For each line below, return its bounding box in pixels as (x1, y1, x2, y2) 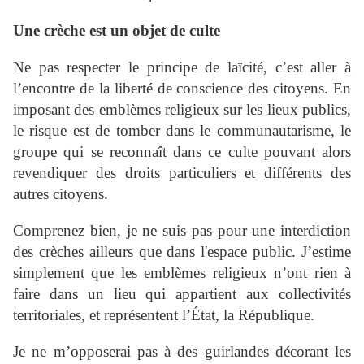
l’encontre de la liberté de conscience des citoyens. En (13, 80, 351, 97)
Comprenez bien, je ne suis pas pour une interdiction (13, 222, 351, 240)
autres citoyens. (13, 185, 108, 203)
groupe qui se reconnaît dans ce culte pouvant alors (13, 143, 351, 161)
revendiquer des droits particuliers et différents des (13, 164, 351, 182)
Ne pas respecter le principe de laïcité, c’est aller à (13, 58, 351, 76)
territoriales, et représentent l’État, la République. (13, 306, 314, 324)
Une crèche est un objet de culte (13, 22, 220, 40)
